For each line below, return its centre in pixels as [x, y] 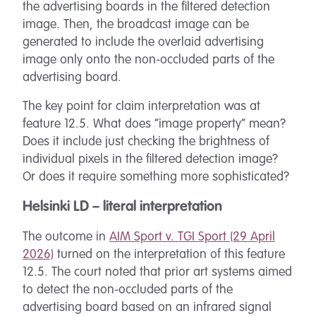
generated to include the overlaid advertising [143, 42]
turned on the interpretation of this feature [169, 255]
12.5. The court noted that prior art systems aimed [157, 272]
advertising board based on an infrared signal [147, 308]
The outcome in [66, 237]
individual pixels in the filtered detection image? [150, 159]
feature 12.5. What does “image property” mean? [154, 124]
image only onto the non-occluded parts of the [148, 60]
